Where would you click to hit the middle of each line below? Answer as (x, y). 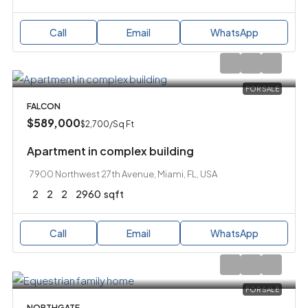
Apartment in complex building (110, 151)
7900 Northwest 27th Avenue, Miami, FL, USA (123, 174)
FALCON (43, 107)
